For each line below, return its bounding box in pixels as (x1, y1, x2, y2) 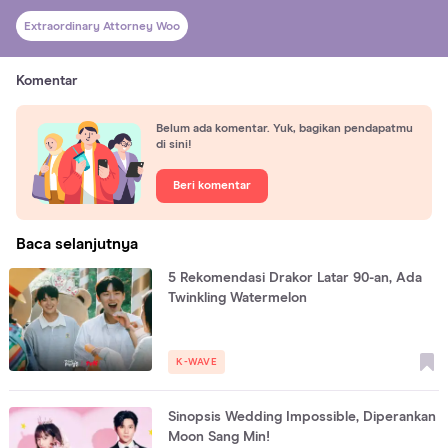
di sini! (156, 139, 192, 152)
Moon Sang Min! (168, 429, 271, 444)
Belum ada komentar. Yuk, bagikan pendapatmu (156, 123, 413, 136)
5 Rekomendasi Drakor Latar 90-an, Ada (168, 270, 423, 285)
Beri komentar (173, 180, 251, 193)
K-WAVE (176, 356, 217, 367)
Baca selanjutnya (16, 235, 138, 252)
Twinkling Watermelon (168, 290, 308, 305)
